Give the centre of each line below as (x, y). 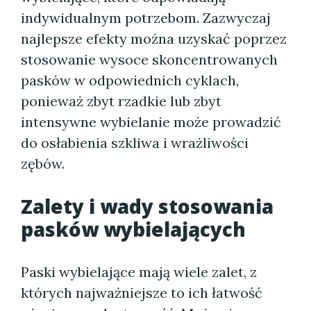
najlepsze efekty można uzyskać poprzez (154, 39)
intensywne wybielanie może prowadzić (151, 122)
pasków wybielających (133, 229)
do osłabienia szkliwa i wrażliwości (135, 143)
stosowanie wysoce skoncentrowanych (149, 59)
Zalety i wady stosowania (147, 206)
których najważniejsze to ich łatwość (142, 293)
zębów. (43, 163)
